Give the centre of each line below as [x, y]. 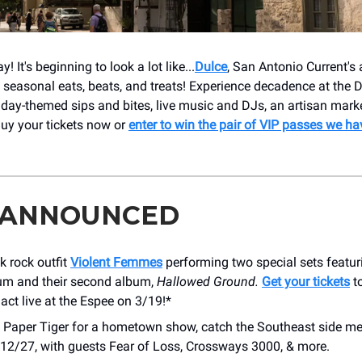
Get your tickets [306, 281]
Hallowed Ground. [209, 281]
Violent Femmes [116, 262]
